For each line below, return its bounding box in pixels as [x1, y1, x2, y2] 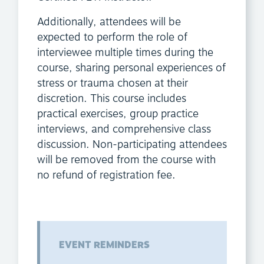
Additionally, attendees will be [37, 14, 181, 31]
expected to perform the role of [37, 29, 187, 46]
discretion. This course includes [37, 91, 186, 107]
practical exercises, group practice [37, 106, 199, 123]
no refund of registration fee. [37, 167, 176, 184]
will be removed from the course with [37, 152, 216, 169]
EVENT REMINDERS [59, 238, 150, 253]
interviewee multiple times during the [37, 45, 213, 61]
